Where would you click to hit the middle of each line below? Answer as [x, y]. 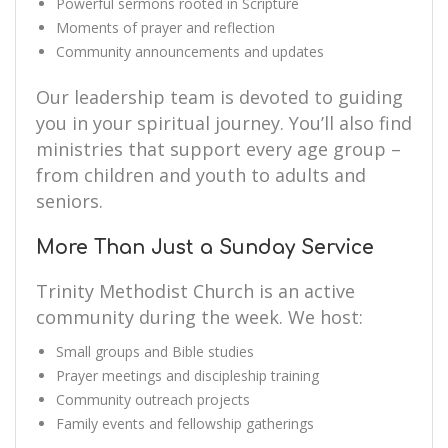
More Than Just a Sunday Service [205, 247]
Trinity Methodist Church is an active [195, 291]
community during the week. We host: [199, 317]
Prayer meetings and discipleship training [187, 375]
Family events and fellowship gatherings [185, 423]
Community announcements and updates [190, 51]
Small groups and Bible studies [155, 351]
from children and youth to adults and [201, 175]
